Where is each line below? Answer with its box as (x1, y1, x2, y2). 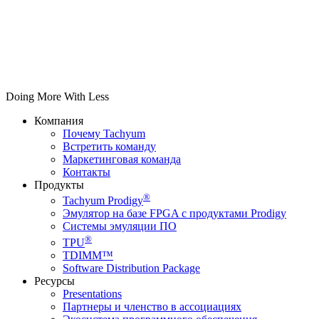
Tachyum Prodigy (63, 194, 143, 207)
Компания (34, 115, 83, 127)
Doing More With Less (6, 90, 109, 103)
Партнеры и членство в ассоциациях (63, 300, 241, 313)
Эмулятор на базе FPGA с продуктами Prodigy (63, 207, 286, 220)
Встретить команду (63, 140, 156, 153)
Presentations (63, 287, 122, 300)
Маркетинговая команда (63, 153, 181, 166)
